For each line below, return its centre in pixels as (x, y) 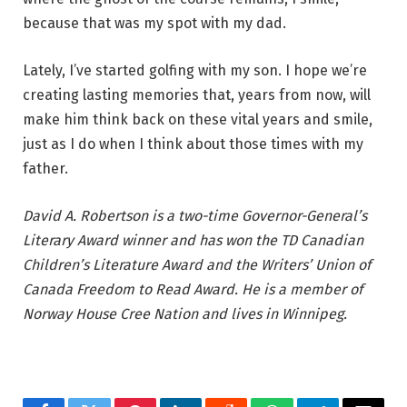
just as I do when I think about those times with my (193, 144)
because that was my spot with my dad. (154, 24)
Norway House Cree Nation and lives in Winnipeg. (185, 313)
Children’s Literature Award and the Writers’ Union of (197, 264)
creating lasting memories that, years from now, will (197, 94)
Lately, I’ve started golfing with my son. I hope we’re (195, 70)
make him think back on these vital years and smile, (198, 119)
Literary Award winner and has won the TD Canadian (193, 240)
